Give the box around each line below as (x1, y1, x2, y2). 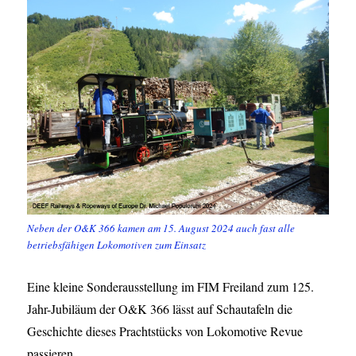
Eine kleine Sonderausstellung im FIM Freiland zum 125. (27, 278, 315, 296)
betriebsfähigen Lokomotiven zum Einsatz (27, 238, 207, 253)
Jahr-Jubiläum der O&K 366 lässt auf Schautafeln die (27, 300, 293, 318)
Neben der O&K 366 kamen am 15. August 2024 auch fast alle (27, 221, 296, 236)
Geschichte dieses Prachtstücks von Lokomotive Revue (27, 323, 304, 340)
